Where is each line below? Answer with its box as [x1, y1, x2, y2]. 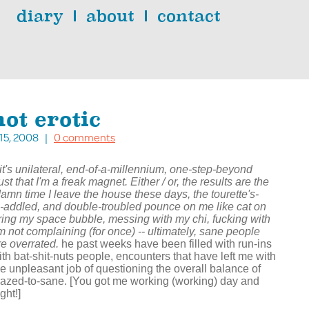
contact [157, 6, 221, 26]
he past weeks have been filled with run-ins [61, 238, 272, 250]
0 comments [54, 129, 115, 145]
